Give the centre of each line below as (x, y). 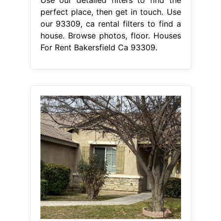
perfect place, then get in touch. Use (110, 12)
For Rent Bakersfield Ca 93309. (99, 48)
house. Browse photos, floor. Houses (110, 36)
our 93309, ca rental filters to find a (110, 24)
